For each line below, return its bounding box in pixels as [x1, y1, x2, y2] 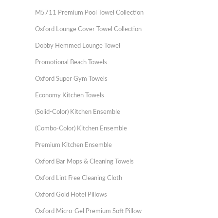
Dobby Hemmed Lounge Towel [35, 43, 120, 49]
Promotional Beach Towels [35, 59, 107, 66]
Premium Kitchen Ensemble [35, 142, 112, 148]
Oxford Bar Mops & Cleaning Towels [35, 159, 134, 165]
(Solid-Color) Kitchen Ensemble [35, 109, 120, 115]
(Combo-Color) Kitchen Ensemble [35, 126, 127, 132]
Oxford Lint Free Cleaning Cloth [35, 175, 122, 182]
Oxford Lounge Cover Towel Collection [35, 26, 142, 33]
